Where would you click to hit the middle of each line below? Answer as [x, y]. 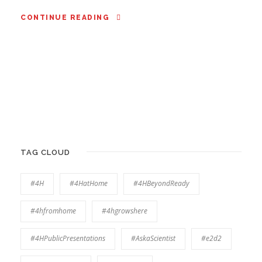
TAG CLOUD [45, 153]
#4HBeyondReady [161, 184]
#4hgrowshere [125, 211]
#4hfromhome [53, 211]
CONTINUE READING [65, 18]
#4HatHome [89, 184]
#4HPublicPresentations [68, 239]
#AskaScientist [153, 239]
